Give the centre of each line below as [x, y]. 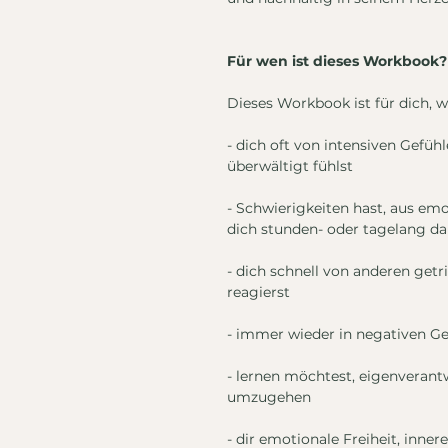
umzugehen [269, 397]
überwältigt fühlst [290, 166]
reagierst [258, 292]
